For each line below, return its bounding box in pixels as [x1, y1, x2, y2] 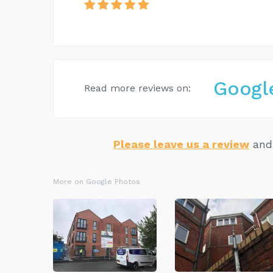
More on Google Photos [53, 177, 140, 186]
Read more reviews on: [84, 82, 191, 94]
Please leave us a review [113, 137, 249, 151]
